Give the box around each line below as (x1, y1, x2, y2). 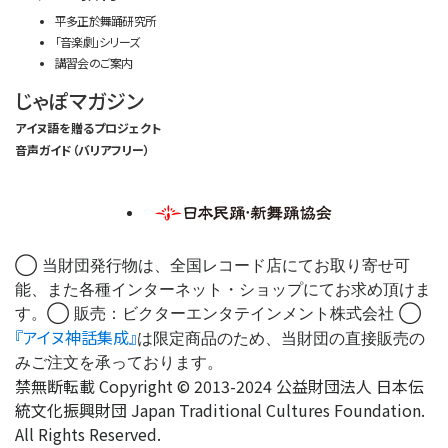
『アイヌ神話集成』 (15, 325, 137, 350)
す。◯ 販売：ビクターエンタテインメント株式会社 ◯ (15, 303, 421, 324)
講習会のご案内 (55, 54, 133, 72)
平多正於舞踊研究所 (55, 12, 156, 30)
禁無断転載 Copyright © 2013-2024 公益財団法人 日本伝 (15, 374, 424, 399)
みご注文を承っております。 (15, 352, 223, 373)
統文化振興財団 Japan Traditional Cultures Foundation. (15, 398, 425, 423)
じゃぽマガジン (15, 86, 144, 116)
